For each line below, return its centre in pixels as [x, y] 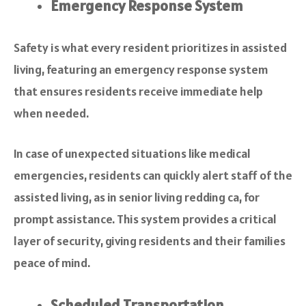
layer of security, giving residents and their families [150, 241]
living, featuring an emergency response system [141, 70]
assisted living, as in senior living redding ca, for [137, 197]
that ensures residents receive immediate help [138, 92]
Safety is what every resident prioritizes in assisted [150, 48]
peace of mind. [53, 263]
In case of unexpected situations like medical [132, 154]
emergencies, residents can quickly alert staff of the [153, 176]
